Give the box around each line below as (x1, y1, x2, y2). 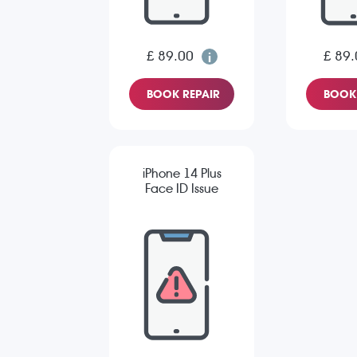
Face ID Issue (145, 181, 218, 197)
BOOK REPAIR (147, 88, 220, 101)
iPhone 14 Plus (142, 166, 222, 182)
